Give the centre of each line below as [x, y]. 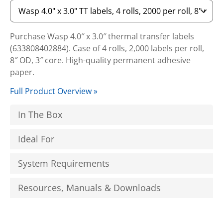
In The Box [40, 114]
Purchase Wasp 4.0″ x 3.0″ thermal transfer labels [102, 36]
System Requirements [64, 163]
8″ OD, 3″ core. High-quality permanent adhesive [100, 60]
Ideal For [36, 139]
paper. [22, 72]
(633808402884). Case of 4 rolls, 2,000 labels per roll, [107, 48]
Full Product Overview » [54, 91]
